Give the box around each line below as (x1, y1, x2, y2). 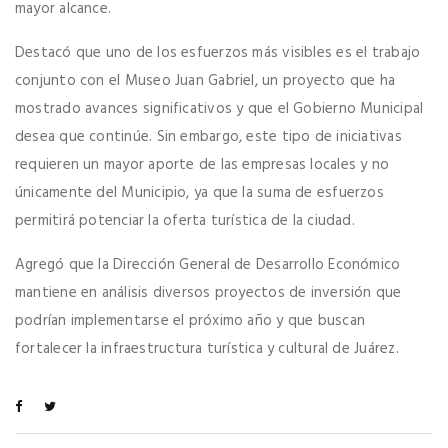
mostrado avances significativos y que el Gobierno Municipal (15, 97, 424, 122)
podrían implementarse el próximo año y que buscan (15, 309, 366, 334)
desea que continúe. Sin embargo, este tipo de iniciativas (15, 125, 402, 150)
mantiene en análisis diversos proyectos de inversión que (15, 281, 402, 306)
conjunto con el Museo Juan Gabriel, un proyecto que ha (15, 69, 396, 94)
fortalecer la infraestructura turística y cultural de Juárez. (15, 337, 399, 362)
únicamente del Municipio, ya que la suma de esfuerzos (15, 181, 384, 206)
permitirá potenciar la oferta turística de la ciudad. (15, 209, 355, 234)
